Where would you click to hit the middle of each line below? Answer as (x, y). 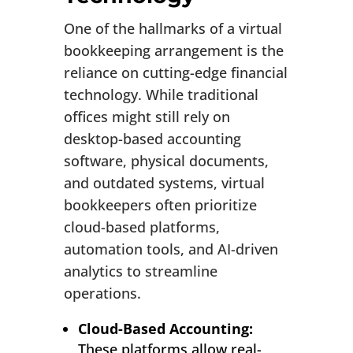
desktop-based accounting (152, 139)
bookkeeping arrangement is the (173, 51)
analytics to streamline (140, 271)
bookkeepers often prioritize (160, 205)
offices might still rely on (147, 117)
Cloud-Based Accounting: (165, 329)
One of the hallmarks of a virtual (173, 29)
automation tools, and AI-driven (171, 249)
